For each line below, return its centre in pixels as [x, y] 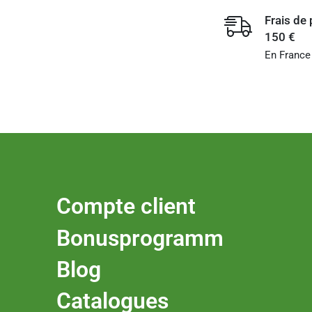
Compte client [126, 206]
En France [287, 55]
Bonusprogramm [140, 238]
